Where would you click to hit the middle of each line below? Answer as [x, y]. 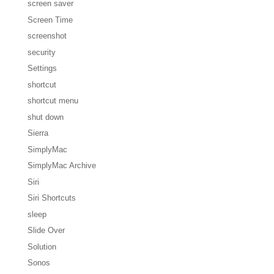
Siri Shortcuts [51, 198]
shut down [45, 117]
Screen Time [50, 20]
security [41, 52]
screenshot [47, 36]
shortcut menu [53, 101]
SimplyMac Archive [61, 166]
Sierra [38, 133]
